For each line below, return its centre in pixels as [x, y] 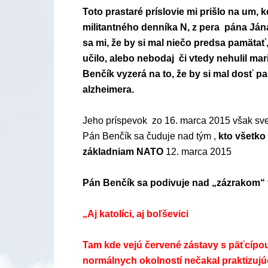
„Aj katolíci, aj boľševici [135, 214]
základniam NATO [123, 152]
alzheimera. [108, 89]
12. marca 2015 [197, 152]
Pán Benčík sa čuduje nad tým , [150, 136]
